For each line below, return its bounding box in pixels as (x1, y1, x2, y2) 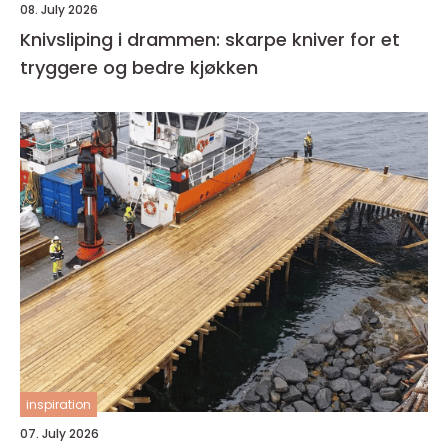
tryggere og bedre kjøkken (20, 55, 258, 80)
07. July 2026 (20, 425, 99, 442)
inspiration (26, 396, 91, 413)
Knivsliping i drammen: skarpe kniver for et (20, 27, 400, 52)
